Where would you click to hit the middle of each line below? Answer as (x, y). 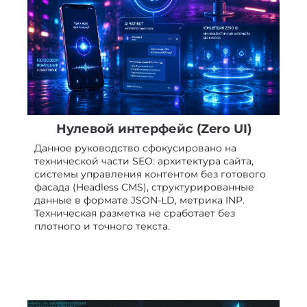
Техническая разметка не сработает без (135, 213)
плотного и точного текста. (102, 226)
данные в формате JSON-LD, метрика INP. (139, 200)
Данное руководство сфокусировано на (135, 148)
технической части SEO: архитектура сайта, (144, 161)
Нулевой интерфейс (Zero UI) (153, 128)
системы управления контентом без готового (150, 174)
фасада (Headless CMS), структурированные (144, 187)
